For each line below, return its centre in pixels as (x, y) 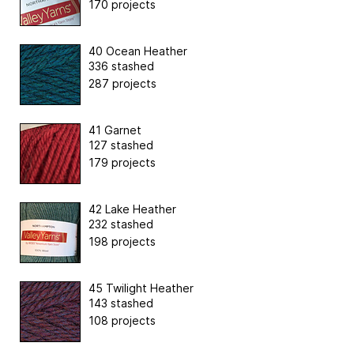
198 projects (122, 242)
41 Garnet (115, 130)
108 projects (122, 321)
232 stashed (121, 224)
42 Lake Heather (132, 209)
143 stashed (121, 303)
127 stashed (121, 145)
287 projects (122, 84)
